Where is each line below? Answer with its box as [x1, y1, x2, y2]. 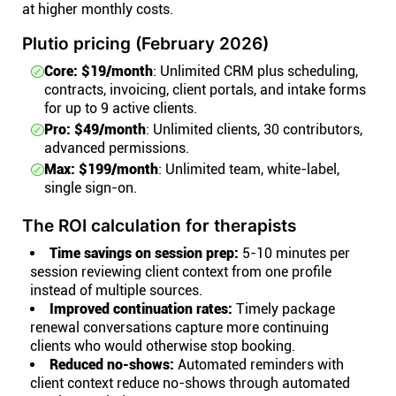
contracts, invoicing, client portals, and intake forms [44, 81, 366, 98]
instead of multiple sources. [30, 282, 202, 299]
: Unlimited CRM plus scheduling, [153, 63, 358, 80]
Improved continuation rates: [49, 301, 232, 317]
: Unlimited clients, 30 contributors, [146, 121, 362, 138]
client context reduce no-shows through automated [30, 375, 350, 392]
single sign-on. [44, 179, 137, 196]
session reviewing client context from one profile [30, 263, 331, 280]
